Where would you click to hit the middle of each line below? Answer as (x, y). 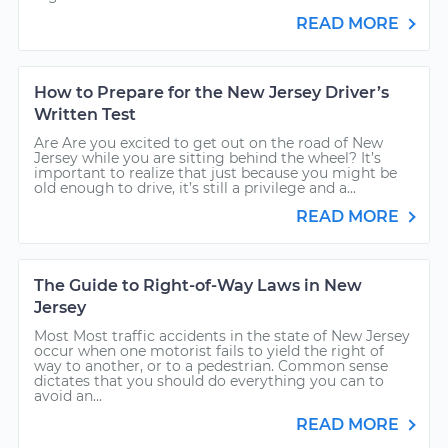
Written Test (85, 114)
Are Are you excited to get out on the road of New (208, 143)
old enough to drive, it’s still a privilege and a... (195, 188)
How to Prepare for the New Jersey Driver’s (211, 92)
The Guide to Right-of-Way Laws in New (198, 285)
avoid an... (68, 396)
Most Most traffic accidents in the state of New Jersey (222, 336)
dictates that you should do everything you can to (209, 381)
